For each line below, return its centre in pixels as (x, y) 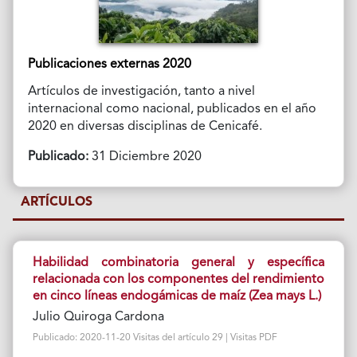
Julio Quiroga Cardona (98, 317)
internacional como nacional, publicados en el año (172, 109)
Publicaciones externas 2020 (109, 64)
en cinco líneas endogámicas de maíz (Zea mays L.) (177, 296)
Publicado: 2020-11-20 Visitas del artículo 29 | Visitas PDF (155, 337)
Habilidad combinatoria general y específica (178, 263)
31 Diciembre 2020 (145, 157)
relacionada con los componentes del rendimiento (178, 279)
